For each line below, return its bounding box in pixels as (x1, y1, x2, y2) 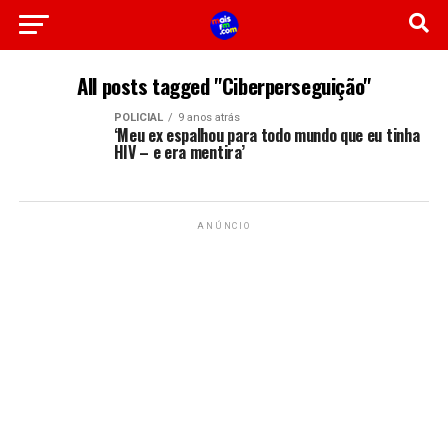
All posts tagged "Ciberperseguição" (77, 70, 371, 101)
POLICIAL (113, 111, 163, 124)
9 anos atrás (177, 111, 240, 124)
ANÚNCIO (197, 221, 251, 231)
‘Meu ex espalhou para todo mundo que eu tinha (113, 123, 420, 147)
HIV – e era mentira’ (113, 140, 245, 164)
